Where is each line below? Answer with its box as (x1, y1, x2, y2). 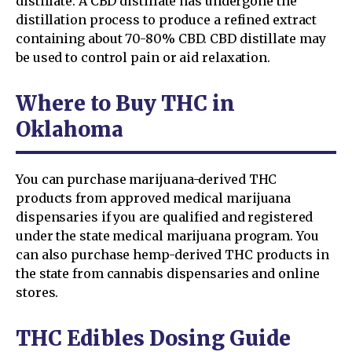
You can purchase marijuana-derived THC (16, 171, 277, 188)
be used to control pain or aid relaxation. (16, 49, 270, 66)
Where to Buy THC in (16, 90, 235, 117)
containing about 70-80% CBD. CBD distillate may (16, 31, 326, 47)
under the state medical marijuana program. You (16, 228, 319, 244)
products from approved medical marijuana (16, 190, 291, 207)
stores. (16, 284, 59, 301)
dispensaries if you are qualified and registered (16, 209, 313, 225)
